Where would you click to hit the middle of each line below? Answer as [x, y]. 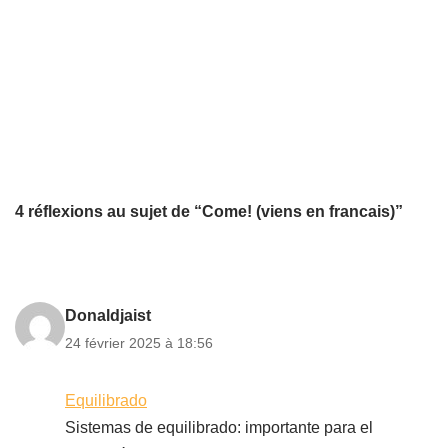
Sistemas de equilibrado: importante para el [219, 427]
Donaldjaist [108, 315]
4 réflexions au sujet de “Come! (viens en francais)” [209, 211]
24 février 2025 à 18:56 [139, 343]
